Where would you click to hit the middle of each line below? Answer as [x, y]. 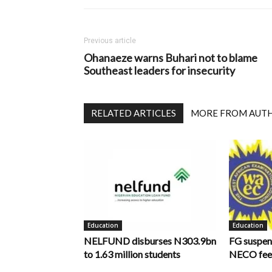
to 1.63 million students [132, 254]
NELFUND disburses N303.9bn [150, 241]
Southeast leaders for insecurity [159, 70]
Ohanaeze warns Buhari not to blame [171, 58]
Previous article [110, 41]
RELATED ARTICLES [134, 113]
